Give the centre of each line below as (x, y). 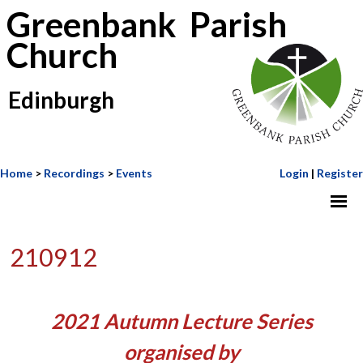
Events (134, 173)
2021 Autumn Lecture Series (181, 321)
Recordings (74, 173)
